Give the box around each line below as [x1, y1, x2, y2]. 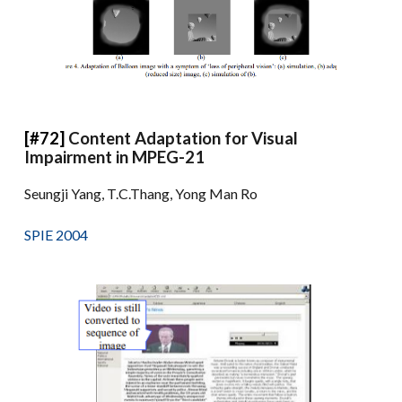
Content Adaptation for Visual [68, 127, 299, 148]
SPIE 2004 [24, 225, 89, 243]
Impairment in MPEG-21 [24, 146, 205, 167]
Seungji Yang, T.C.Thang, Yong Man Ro [24, 184, 258, 202]
